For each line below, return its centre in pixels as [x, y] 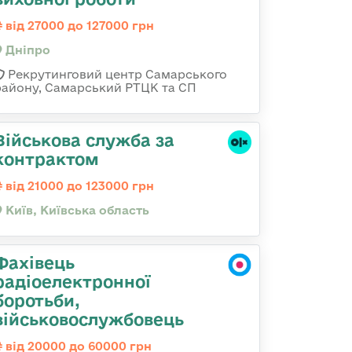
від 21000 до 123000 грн [78, 186]
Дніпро [26, 50]
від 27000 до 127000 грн [78, 26]
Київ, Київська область [76, 210]
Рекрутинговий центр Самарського [116, 74]
